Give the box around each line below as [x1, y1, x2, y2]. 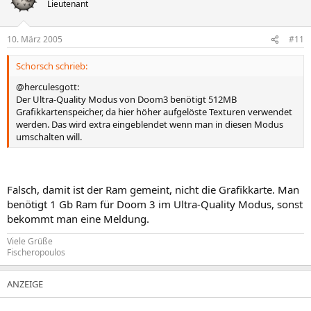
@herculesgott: [16, 81, 79, 93]
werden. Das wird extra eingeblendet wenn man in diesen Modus [16, 118, 283, 131]
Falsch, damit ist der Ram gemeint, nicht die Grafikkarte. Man [7, 182, 299, 196]
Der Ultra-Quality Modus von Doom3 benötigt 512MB [16, 93, 237, 106]
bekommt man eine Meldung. [7, 211, 149, 226]
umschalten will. [16, 131, 82, 143]
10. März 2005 [7, 33, 62, 45]
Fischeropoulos [7, 246, 65, 258]
